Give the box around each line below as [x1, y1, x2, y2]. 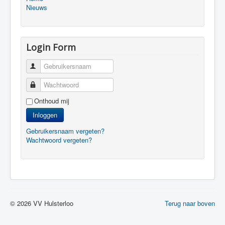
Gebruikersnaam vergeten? [26, 126, 104, 136]
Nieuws [26, 3, 47, 12]
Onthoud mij [34, 96, 69, 105]
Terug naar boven [165, 198, 215, 208]
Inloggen [33, 110, 57, 120]
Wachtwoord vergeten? [26, 135, 92, 145]
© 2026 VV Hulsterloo [10, 198, 73, 208]
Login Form [26, 41, 76, 53]
